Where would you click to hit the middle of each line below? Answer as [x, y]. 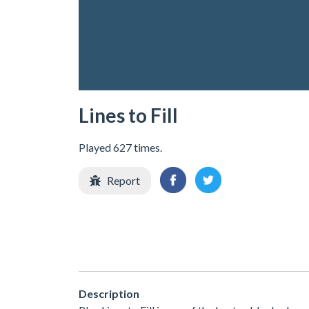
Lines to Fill [128, 115]
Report [123, 180]
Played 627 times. [120, 147]
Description [109, 294]
